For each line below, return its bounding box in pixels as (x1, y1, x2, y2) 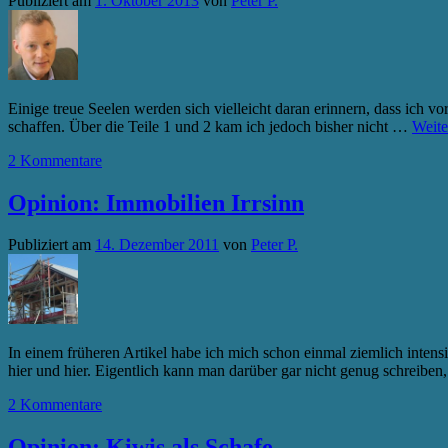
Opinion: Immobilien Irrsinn (8, 190, 304, 217)
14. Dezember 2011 (95, 235, 219, 253)
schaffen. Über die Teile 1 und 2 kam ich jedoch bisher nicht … (8, 118, 412, 136)
